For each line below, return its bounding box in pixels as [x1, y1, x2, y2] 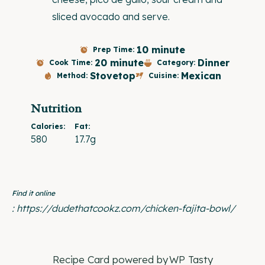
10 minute [137, 44, 185, 56]
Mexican [181, 70, 221, 82]
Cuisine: [148, 71, 179, 80]
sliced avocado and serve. [52, 11, 170, 22]
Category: [156, 58, 195, 67]
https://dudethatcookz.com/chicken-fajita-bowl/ [17, 202, 235, 214]
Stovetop [90, 70, 135, 82]
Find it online [12, 189, 55, 198]
